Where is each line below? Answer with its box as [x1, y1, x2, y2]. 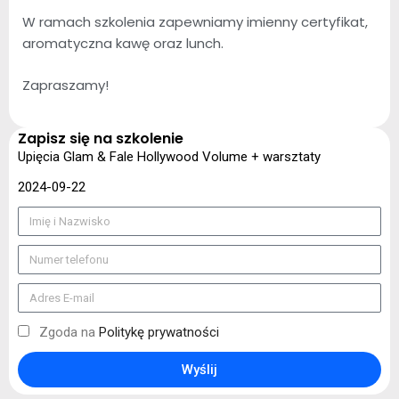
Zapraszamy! [22, 75, 109, 94]
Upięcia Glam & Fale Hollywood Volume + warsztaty [18, 149, 321, 165]
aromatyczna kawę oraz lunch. [22, 34, 224, 53]
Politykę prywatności [98, 324, 219, 340]
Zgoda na [38, 324, 99, 340]
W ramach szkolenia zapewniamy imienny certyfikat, [22, 12, 368, 31]
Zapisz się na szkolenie [18, 128, 183, 149]
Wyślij [182, 361, 217, 378]
